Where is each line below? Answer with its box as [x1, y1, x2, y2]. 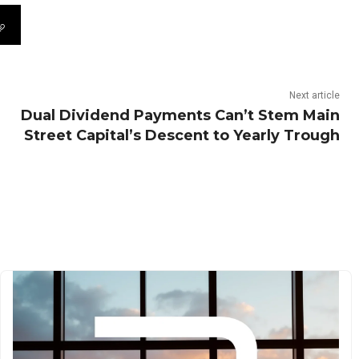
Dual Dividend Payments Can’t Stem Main [20, 107, 340, 125]
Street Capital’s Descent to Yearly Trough [23, 127, 340, 145]
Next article [288, 90, 340, 102]
